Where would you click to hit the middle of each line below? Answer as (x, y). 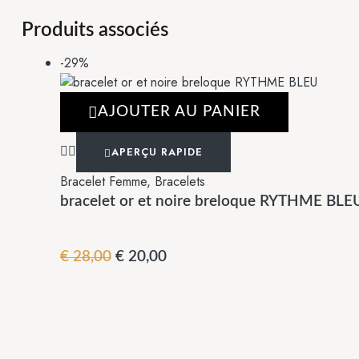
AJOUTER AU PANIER (179, 112)
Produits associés (95, 31)
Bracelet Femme (103, 182)
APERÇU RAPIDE (157, 152)
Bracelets (180, 182)
